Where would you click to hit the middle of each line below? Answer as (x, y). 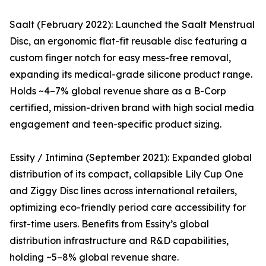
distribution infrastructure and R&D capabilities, (119, 241)
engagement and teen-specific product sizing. (115, 124)
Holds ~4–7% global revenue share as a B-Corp (118, 91)
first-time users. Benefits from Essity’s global (109, 224)
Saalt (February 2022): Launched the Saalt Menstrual (132, 25)
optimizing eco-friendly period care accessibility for (128, 208)
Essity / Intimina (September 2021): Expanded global (131, 158)
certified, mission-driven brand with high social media (132, 108)
